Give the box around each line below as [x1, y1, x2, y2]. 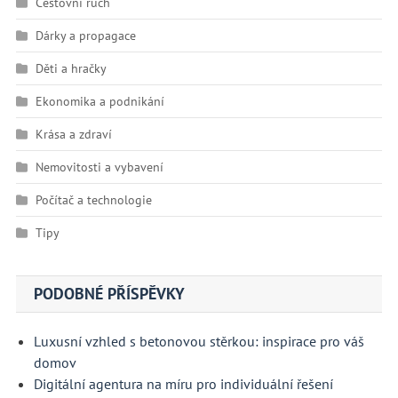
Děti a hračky [35, 60, 107, 76]
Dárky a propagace [35, 27, 136, 44]
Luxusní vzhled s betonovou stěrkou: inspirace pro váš [33, 331, 364, 350]
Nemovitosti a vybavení [35, 158, 163, 175]
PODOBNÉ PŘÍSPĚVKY [33, 283, 185, 304]
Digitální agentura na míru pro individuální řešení [33, 374, 333, 393]
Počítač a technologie [35, 191, 152, 208]
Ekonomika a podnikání [35, 92, 164, 109]
